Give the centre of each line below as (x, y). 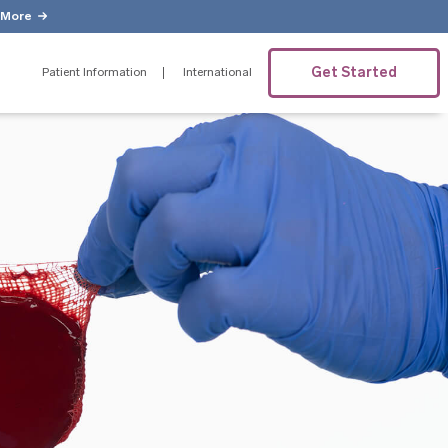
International (218, 73)
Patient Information (95, 73)
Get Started (354, 72)
